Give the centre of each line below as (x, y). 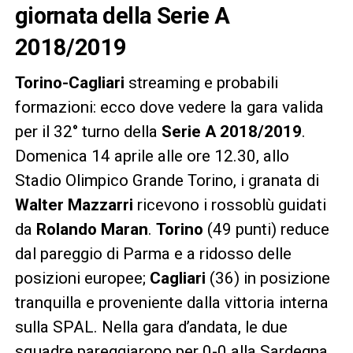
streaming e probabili (201, 83)
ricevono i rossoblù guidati (229, 205)
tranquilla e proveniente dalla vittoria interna (171, 303)
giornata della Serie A (122, 16)
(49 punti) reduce (268, 230)
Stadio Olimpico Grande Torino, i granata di (167, 181)
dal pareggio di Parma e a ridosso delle (153, 254)
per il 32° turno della (88, 132)
